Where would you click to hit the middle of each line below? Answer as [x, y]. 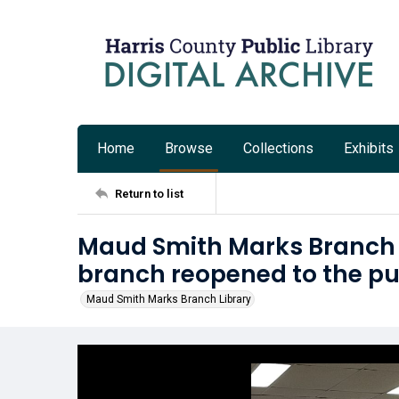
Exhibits [369, 148]
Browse [189, 148]
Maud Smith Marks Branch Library [169, 299]
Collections [278, 148]
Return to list [149, 193]
